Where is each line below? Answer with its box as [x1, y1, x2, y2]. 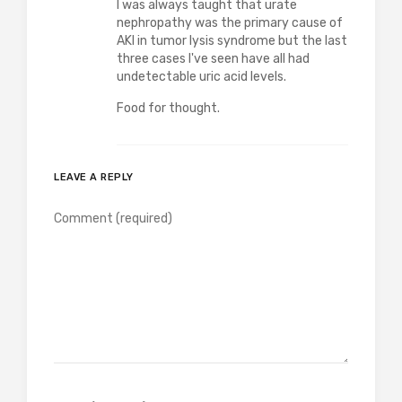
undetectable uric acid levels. [117, 69, 286, 84]
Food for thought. [117, 100, 220, 116]
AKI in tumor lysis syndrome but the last [117, 33, 347, 48]
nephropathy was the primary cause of [117, 15, 343, 31]
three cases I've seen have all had [117, 51, 310, 66]
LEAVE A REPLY [54, 171, 134, 183]
